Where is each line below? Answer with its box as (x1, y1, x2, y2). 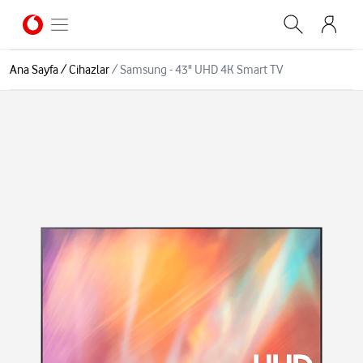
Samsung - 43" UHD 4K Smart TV (120, 62, 283, 77)
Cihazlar (69, 62, 109, 77)
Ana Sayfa (10, 62, 58, 77)
